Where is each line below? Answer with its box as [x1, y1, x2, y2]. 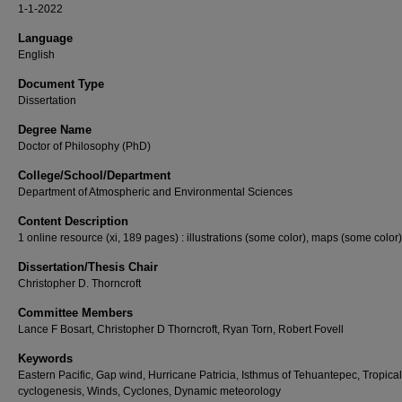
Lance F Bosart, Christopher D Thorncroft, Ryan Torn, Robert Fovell [18, 323, 344, 336]
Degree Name [18, 123, 92, 136]
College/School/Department [18, 169, 170, 182]
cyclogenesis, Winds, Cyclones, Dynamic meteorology [18, 385, 281, 398]
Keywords [18, 352, 73, 365]
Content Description [18, 214, 128, 228]
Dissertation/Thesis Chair [18, 260, 158, 274]
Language [18, 31, 73, 45]
